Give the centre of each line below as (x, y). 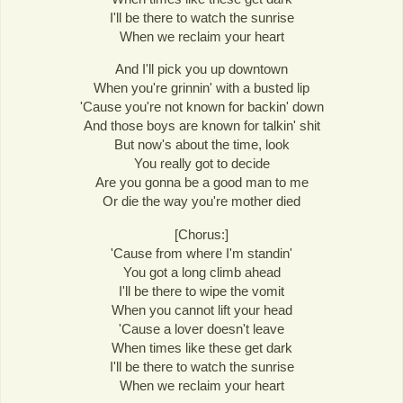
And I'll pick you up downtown (201, 69)
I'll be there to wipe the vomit (201, 291)
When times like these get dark (201, 347)
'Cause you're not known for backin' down (201, 107)
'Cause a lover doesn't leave (201, 328)
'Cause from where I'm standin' (201, 253)
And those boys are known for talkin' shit (201, 126)
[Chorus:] (201, 234)
